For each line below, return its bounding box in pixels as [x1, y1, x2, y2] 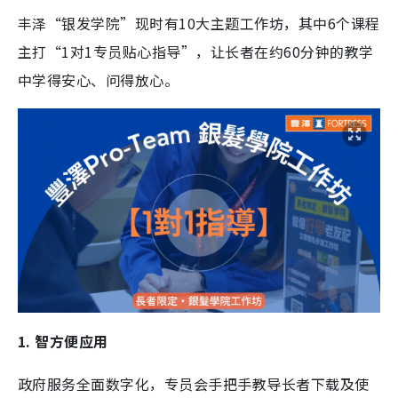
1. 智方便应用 [18, 330, 108, 352]
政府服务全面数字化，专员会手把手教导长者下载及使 [18, 372, 370, 394]
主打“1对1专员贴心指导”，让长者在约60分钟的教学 [18, 41, 374, 63]
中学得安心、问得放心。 [18, 69, 179, 92]
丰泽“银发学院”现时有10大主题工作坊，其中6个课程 [18, 12, 380, 35]
